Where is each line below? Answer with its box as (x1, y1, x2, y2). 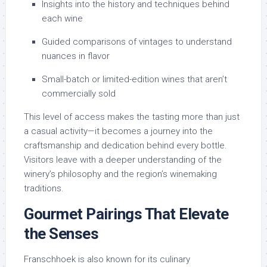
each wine (42, 13, 83, 24)
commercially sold (42, 88, 116, 100)
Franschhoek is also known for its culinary (24, 254, 190, 265)
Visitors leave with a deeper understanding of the (24, 154, 222, 166)
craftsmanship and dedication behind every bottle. (24, 140, 227, 151)
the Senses (24, 225, 98, 243)
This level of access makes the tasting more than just (24, 111, 240, 123)
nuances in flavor (42, 51, 110, 62)
